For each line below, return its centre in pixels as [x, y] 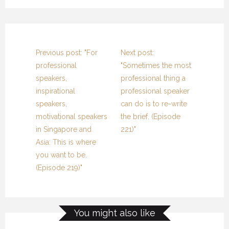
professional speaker [155, 91]
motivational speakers [72, 117]
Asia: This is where [66, 142]
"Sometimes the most [156, 66]
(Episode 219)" [59, 168]
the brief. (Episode [151, 117]
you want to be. [61, 155]
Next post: [137, 53]
